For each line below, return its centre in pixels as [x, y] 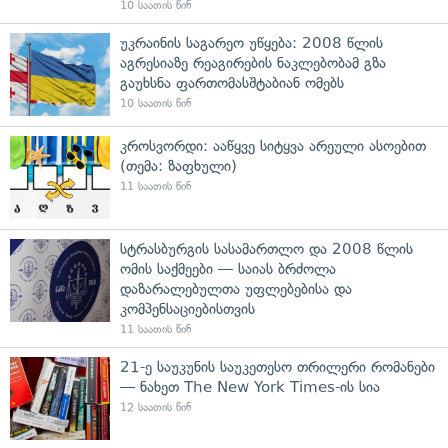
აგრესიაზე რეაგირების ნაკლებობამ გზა [253, 62]
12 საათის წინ [155, 407]
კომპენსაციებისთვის [187, 308]
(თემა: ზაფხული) [178, 165]
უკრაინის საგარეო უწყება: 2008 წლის [251, 42]
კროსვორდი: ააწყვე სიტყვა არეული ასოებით [273, 145]
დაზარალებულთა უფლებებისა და [236, 288]
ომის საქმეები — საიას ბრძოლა [228, 268]
